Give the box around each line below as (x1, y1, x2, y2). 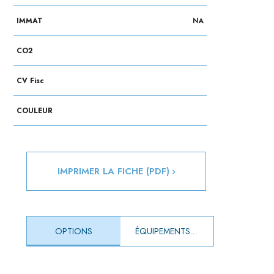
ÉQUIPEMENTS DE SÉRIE (190, 225, 197, 238)
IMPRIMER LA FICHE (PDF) (57, 165, 173, 179)
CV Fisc (17, 75, 45, 87)
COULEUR (17, 105, 53, 117)
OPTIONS (55, 225, 93, 238)
